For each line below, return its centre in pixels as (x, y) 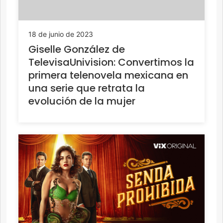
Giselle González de (77, 50)
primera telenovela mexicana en (108, 75)
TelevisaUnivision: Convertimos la (111, 62)
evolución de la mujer (82, 101)
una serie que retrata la (87, 88)
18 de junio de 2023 (61, 34)
